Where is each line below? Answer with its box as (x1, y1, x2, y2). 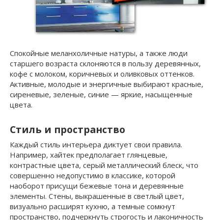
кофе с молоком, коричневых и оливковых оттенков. (10, 68, 194, 79)
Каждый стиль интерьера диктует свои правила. (10, 139, 182, 149)
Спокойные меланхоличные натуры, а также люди (10, 48, 188, 58)
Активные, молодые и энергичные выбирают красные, (10, 79, 203, 89)
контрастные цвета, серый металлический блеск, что (10, 160, 198, 170)
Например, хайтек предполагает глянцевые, (10, 149, 167, 160)
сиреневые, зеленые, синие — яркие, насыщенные (10, 89, 192, 99)
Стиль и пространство (10, 123, 125, 137)
